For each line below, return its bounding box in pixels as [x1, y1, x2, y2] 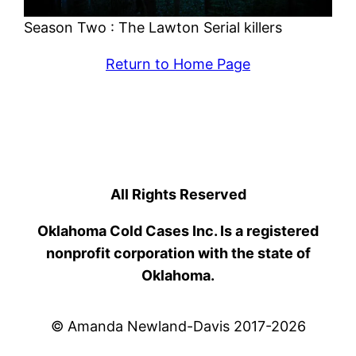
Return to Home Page [106, 55, 250, 72]
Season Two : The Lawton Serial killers [24, 18, 283, 36]
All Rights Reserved [110, 185, 246, 203]
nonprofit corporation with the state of [45, 244, 311, 261]
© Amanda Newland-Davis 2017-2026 [50, 317, 306, 335]
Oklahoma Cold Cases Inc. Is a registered [37, 222, 319, 239]
